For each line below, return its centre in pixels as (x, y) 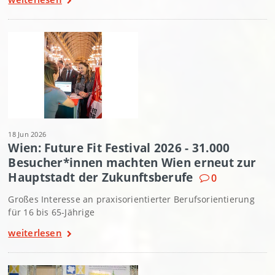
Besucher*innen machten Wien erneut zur (132, 163)
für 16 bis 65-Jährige (51, 212)
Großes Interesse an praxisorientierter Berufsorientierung (131, 199)
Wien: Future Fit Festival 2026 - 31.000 (119, 148)
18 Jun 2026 (27, 134)
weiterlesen (35, 233)
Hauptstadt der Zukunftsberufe (101, 177)
